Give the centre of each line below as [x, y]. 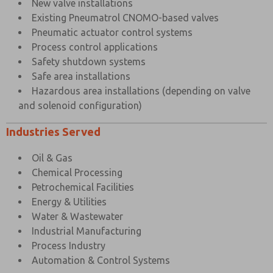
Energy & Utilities [69, 202]
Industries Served [53, 132]
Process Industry [69, 246]
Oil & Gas [52, 158]
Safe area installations [81, 76]
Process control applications [95, 47]
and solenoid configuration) [80, 105]
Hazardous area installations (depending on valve [141, 91]
